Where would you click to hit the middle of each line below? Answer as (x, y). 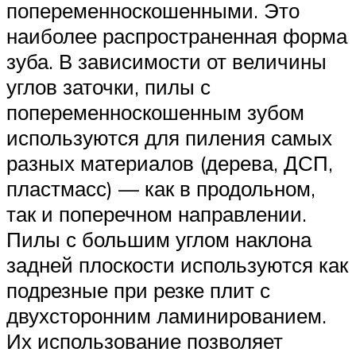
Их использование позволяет (145, 341)
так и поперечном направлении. (157, 214)
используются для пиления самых (169, 138)
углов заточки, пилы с (108, 87)
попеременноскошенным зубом (155, 112)
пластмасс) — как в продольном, (161, 189)
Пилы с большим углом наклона (159, 240)
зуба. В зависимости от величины (166, 62)
